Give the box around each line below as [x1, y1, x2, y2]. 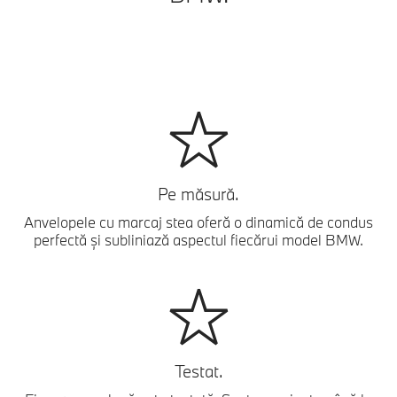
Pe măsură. [158, 183, 239, 205]
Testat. [174, 360, 223, 382]
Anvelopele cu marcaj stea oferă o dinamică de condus [24, 212, 373, 231]
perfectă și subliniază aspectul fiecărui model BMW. [34, 230, 363, 249]
